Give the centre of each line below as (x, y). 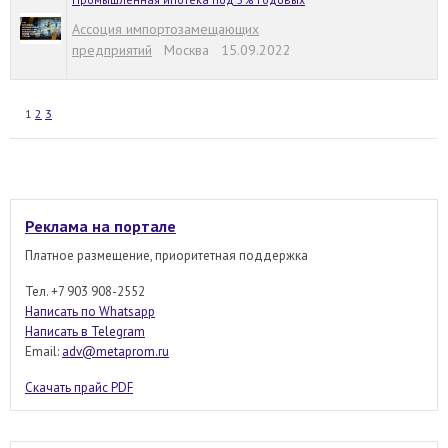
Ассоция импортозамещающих (165, 29)
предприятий (112, 50)
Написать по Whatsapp (90, 311)
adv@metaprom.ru (115, 351)
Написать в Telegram (85, 331)
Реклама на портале (100, 226)
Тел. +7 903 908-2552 (85, 291)
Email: (43, 351)
